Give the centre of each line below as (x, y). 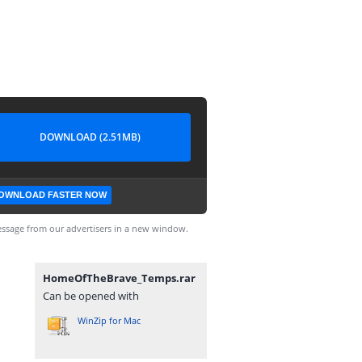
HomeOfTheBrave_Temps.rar (119, 278)
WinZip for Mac (109, 320)
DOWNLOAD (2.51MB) (90, 137)
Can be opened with (91, 296)
